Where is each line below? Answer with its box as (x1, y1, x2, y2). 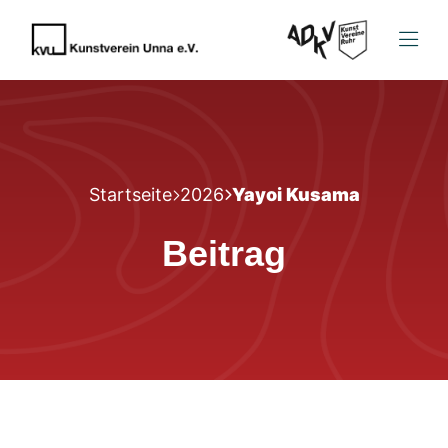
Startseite (88, 183, 172, 205)
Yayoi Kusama (231, 183, 360, 205)
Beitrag (162, 232, 286, 274)
